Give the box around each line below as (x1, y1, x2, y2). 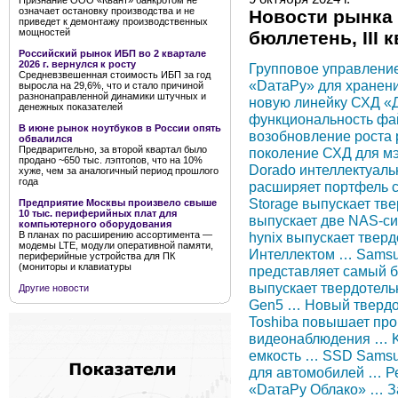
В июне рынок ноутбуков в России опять (19, 123, 221, 133)
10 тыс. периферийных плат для (19, 208, 177, 219)
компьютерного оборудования (19, 219, 171, 229)
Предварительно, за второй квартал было (19, 144, 207, 155)
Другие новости (19, 283, 89, 293)
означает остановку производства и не (19, 5, 195, 16)
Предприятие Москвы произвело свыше (19, 197, 217, 208)
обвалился (19, 133, 72, 144)
